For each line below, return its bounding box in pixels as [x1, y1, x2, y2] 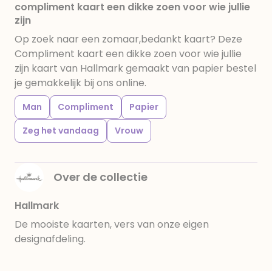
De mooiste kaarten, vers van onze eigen [15, 217, 209, 231]
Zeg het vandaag [22, 124, 99, 137]
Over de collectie [53, 169, 148, 185]
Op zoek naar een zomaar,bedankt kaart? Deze [15, 32, 242, 46]
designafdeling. [15, 232, 86, 246]
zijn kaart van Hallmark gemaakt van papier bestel [15, 61, 256, 75]
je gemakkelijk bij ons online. [15, 76, 146, 90]
